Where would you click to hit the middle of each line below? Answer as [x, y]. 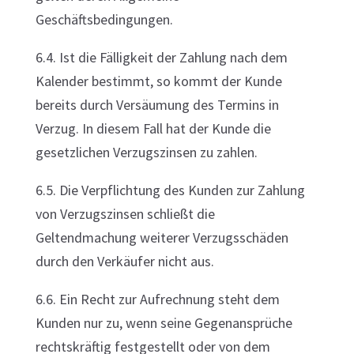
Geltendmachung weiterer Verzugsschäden [162, 237]
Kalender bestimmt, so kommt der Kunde [158, 81]
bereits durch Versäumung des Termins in [157, 105]
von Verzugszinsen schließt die [125, 214]
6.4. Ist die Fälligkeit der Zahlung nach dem [161, 57]
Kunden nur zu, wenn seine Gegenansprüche [164, 323]
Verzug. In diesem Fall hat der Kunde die [153, 128]
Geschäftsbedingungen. [104, 19]
